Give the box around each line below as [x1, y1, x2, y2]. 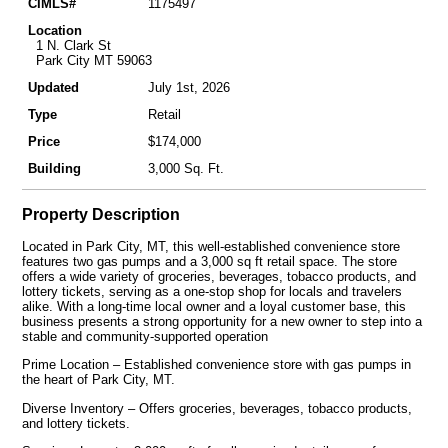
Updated [27, 80, 79, 96]
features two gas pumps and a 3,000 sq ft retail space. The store [21, 254, 397, 270]
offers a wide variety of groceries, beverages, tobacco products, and [21, 269, 416, 285]
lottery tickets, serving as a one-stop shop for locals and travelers [21, 284, 402, 300]
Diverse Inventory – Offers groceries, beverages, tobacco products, [21, 400, 412, 416]
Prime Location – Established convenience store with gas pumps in [21, 357, 411, 373]
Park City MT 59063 [27, 53, 152, 69]
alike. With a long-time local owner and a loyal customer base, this [21, 299, 406, 315]
